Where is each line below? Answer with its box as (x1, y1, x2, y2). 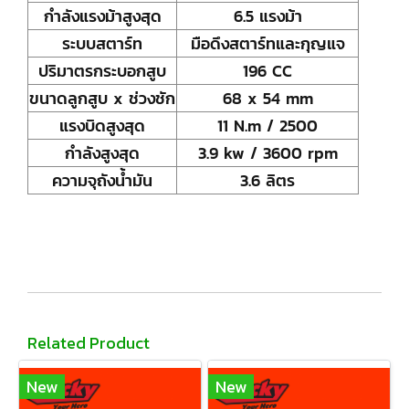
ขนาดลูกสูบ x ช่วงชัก (29, 86, 175, 110)
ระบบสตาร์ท (62, 31, 142, 56)
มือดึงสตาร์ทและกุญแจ (190, 31, 345, 56)
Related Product (27, 330, 150, 355)
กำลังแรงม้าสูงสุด (43, 4, 162, 28)
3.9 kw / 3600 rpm (197, 141, 338, 165)
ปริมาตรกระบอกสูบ (38, 58, 166, 83)
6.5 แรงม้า (233, 4, 302, 28)
